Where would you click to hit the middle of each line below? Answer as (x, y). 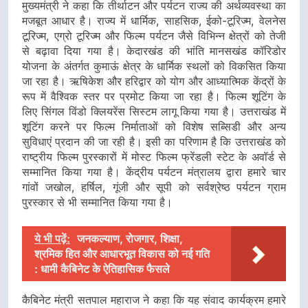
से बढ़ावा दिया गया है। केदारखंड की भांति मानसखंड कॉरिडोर (154, 51)
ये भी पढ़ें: (52, 239)
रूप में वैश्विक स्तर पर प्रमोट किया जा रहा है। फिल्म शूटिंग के (154, 97)
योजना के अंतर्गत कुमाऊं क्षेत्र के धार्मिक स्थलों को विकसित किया (154, 66)
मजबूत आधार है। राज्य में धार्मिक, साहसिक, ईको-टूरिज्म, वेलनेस (154, 21)
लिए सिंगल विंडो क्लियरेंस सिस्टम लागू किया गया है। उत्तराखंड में (154, 112)
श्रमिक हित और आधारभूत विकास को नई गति (122, 254)
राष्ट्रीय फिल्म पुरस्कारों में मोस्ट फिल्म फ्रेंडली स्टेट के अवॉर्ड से (154, 157)
